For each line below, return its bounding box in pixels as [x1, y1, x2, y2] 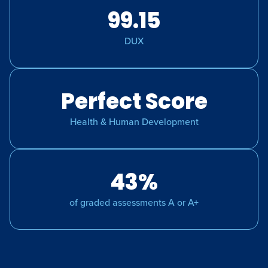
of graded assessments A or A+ [69, 195, 199, 209]
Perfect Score [60, 86, 208, 117]
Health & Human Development [69, 114, 199, 129]
